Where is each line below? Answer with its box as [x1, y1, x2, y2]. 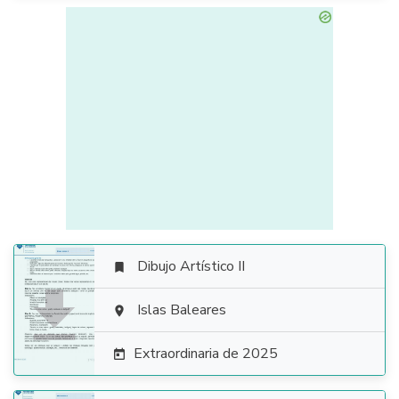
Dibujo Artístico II [137, 256, 245, 276]
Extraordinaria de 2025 [134, 344, 278, 363]
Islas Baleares [137, 300, 226, 320]
